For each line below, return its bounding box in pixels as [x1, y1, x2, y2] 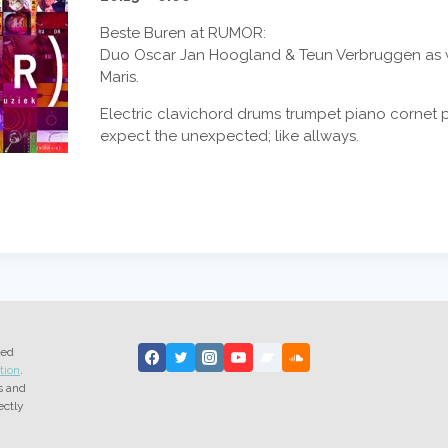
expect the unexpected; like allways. [100, 127, 359, 145]
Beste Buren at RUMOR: [100, 24, 266, 42]
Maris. [100, 68, 139, 86]
